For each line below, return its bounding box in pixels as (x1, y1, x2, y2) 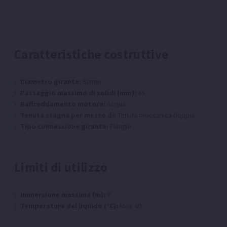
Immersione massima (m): (20, 190, 105, 200)
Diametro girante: (20, 77, 81, 87)
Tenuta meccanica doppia (116, 110, 195, 120)
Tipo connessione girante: (20, 122, 108, 131)
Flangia (108, 122, 131, 131)
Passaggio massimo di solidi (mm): (20, 88, 136, 98)
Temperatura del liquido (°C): (20, 201, 118, 211)
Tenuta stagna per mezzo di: (20, 110, 116, 120)
